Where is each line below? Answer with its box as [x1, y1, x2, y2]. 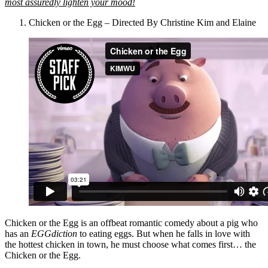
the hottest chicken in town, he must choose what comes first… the [5, 239, 256, 250]
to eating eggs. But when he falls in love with [77, 229, 250, 239]
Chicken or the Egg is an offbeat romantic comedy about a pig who [5, 218, 258, 229]
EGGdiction [31, 229, 77, 239]
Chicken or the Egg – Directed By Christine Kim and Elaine [29, 17, 256, 28]
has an [5, 229, 31, 239]
